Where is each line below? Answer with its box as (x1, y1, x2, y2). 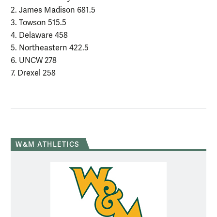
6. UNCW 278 (11, 55, 62, 65)
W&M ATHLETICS (15, 140, 80, 149)
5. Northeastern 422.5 (11, 43, 93, 53)
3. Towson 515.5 (11, 17, 71, 28)
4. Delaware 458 (11, 30, 73, 40)
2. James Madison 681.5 (11, 5, 100, 15)
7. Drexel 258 (11, 68, 56, 78)
